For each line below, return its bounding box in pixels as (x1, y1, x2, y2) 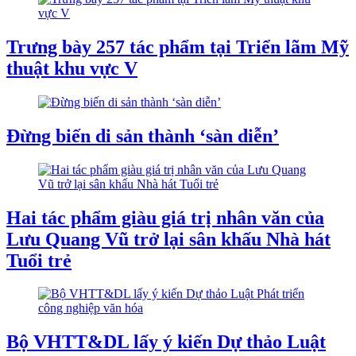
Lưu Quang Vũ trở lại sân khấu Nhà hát (6, 228, 331, 250)
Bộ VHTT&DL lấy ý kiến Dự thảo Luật (6, 331, 326, 353)
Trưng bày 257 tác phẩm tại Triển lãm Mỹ (6, 36, 349, 57)
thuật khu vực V (6, 57, 137, 79)
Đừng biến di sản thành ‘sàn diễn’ (6, 125, 279, 146)
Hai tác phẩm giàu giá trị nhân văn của (6, 207, 324, 228)
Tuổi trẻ (6, 250, 72, 271)
